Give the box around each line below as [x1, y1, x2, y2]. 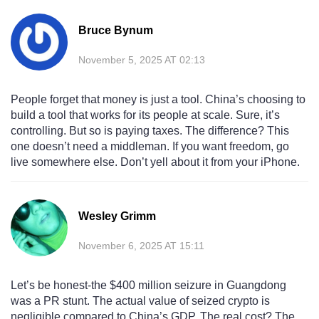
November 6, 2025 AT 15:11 [78, 240, 204, 252]
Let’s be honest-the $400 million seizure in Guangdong [11, 279, 286, 292]
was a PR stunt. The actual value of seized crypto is [11, 295, 270, 308]
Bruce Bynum [78, 24, 153, 37]
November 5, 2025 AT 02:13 [78, 54, 205, 66]
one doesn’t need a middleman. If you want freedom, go [11, 140, 289, 153]
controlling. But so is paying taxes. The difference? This [11, 125, 289, 137]
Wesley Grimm [78, 210, 156, 223]
